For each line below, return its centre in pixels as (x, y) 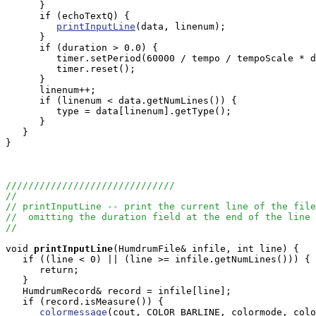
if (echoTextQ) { (68, 16)
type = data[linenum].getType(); (119, 111)
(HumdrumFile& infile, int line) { (206, 249)
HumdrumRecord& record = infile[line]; (119, 291)
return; (42, 270)
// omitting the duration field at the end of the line (158, 217)
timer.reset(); (71, 69)
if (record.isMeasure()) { (85, 302)
